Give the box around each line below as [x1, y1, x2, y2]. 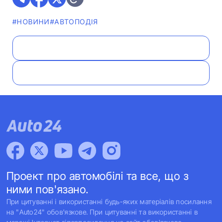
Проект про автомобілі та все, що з [6, 169, 189, 182]
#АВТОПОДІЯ [50, 17, 99, 26]
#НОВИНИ [12, 17, 50, 26]
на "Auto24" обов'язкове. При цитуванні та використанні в [6, 208, 198, 216]
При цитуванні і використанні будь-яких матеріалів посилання [6, 197, 212, 206]
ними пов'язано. [6, 183, 89, 196]
